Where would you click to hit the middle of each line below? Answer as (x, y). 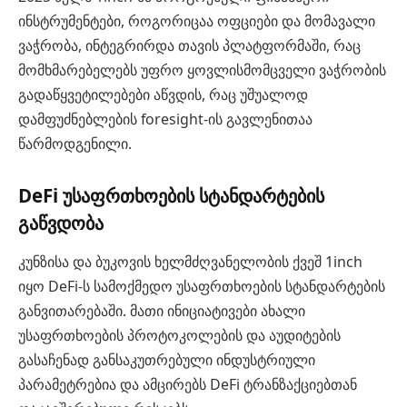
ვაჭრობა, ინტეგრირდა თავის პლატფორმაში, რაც (189, 46)
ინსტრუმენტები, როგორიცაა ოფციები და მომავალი (197, 21)
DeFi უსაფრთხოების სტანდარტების (171, 196)
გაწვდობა (61, 223)
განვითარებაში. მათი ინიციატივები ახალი (162, 311)
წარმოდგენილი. (75, 144)
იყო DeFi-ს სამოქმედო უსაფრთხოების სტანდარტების (202, 287)
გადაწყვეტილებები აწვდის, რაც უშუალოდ (163, 95)
